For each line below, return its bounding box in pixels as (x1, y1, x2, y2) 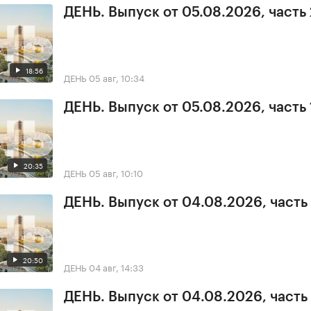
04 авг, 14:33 (89, 260, 144, 274)
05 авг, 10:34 (89, 69, 144, 84)
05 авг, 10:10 (89, 165, 143, 179)
